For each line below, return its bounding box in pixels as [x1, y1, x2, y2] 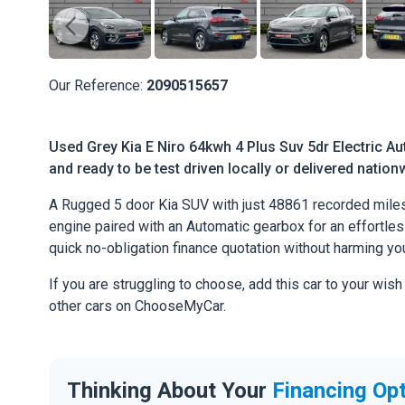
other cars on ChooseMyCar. [49, 297, 226, 316]
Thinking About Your [67, 377, 272, 403]
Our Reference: [49, 77, 146, 94]
